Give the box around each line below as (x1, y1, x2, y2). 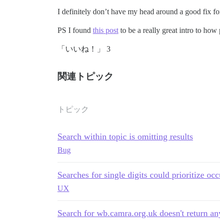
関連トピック (57, 71, 113, 82)
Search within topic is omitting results (57, 132, 193, 142)
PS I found (57, 26, 93, 35)
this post (93, 26, 118, 35)
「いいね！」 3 (57, 45, 110, 54)
